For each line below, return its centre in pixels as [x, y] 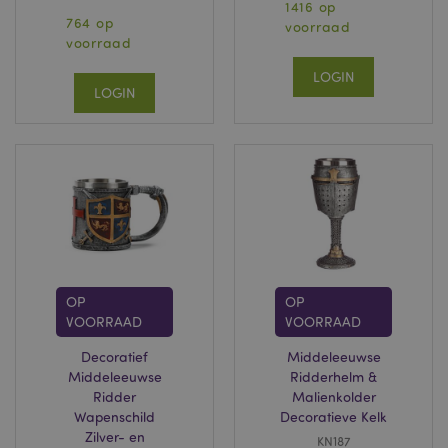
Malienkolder [333, 396]
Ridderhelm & [333, 376]
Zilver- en [114, 436]
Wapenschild [114, 416]
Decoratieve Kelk [333, 416]
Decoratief [114, 356]
